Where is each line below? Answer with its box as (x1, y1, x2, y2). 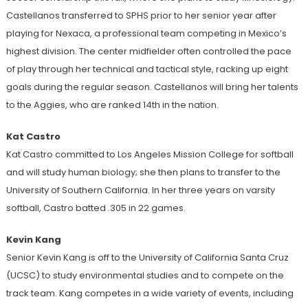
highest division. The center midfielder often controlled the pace (5, 44, 291, 58)
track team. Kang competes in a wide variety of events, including (5, 286, 294, 300)
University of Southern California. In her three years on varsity (5, 183, 275, 197)
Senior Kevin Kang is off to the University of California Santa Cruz (5, 250, 289, 264)
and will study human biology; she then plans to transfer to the (5, 165, 280, 179)
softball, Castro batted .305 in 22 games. (5, 201, 186, 214)
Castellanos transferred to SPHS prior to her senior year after (5, 8, 276, 22)
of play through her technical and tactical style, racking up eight (5, 62, 288, 76)
